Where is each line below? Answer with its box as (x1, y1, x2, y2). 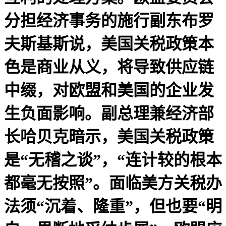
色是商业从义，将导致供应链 (4, 58, 214, 76)
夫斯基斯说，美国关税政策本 (4, 34, 214, 53)
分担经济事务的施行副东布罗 (4, 11, 214, 30)
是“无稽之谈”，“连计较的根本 (4, 150, 222, 169)
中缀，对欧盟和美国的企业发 (4, 81, 214, 99)
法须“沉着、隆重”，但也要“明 (4, 197, 222, 215)
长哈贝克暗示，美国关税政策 (4, 127, 214, 146)
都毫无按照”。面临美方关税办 (4, 174, 222, 192)
